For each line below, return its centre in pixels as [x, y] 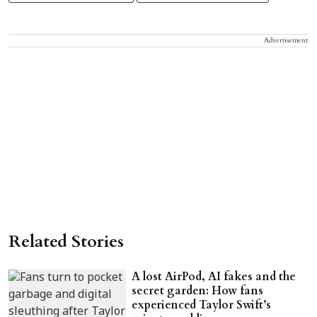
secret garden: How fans [198, 291]
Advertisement [286, 41]
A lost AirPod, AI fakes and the [214, 277]
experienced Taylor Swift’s [202, 305]
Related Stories [66, 242]
